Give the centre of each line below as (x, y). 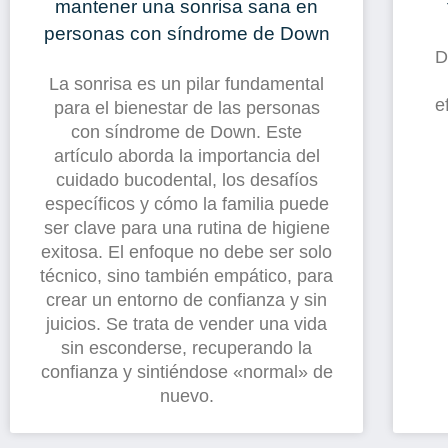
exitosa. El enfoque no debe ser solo (187, 252)
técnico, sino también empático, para (187, 276)
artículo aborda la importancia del (186, 156)
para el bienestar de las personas (186, 108)
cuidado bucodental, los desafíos (186, 180)
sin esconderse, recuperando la (187, 348)
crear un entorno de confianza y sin (187, 300)
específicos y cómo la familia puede (186, 204)
